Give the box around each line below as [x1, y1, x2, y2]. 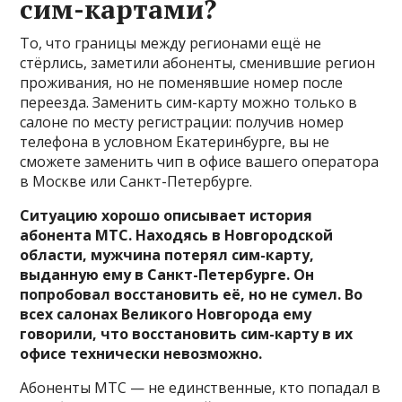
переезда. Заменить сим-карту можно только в [20, 92, 358, 112]
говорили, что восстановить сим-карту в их [20, 324, 354, 344]
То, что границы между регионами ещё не [20, 33, 322, 53]
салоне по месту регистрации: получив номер [20, 112, 345, 132]
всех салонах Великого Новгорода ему [20, 304, 312, 324]
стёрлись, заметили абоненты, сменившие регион [20, 53, 376, 73]
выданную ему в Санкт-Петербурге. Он [20, 265, 315, 284]
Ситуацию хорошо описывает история [20, 205, 313, 225]
